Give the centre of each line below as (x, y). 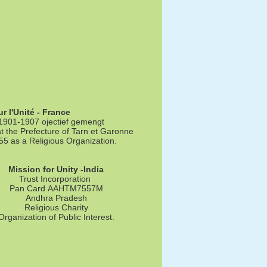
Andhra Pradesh (56, 198)
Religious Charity (56, 207)
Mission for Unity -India (56, 169)
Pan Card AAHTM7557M (56, 188)
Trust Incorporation (56, 178)
